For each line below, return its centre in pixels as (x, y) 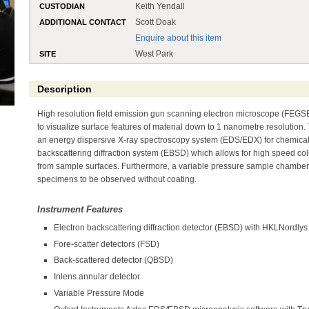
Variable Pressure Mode (99, 293)
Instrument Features (80, 209)
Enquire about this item (179, 38)
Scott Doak (156, 22)
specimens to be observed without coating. (117, 179)
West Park (154, 53)
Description (64, 89)
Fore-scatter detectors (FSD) (107, 244)
